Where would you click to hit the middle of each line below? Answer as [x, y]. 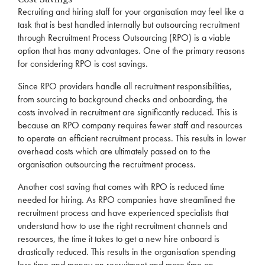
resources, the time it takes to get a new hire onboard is [119, 239]
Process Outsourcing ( [131, 38]
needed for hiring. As [58, 200]
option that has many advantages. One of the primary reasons [131, 51]
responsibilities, [203, 86]
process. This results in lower [193, 138]
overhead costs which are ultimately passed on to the [114, 151]
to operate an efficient [59, 138]
